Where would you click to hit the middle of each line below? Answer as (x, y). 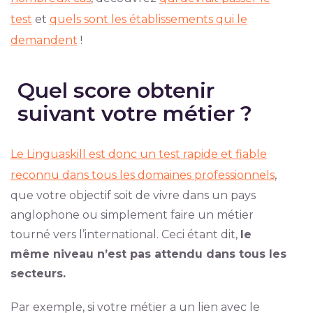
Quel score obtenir (116, 91)
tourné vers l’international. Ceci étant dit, (125, 235)
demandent (44, 41)
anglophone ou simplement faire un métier (132, 215)
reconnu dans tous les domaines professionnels (142, 175)
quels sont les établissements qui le (148, 20)
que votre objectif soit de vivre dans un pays (133, 196)
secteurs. (38, 274)
